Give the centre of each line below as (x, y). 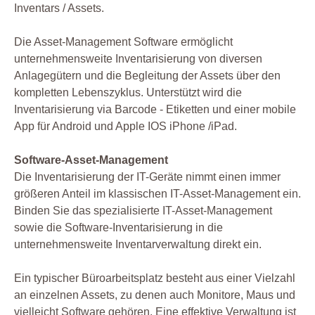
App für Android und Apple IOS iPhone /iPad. (126, 126)
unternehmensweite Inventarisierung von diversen (138, 58)
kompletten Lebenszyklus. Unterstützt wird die (128, 92)
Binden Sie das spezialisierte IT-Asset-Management (143, 210)
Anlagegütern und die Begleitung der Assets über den (147, 75)
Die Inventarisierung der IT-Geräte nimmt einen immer (147, 176)
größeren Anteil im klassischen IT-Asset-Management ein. (157, 193)
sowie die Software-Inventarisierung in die (118, 227)
